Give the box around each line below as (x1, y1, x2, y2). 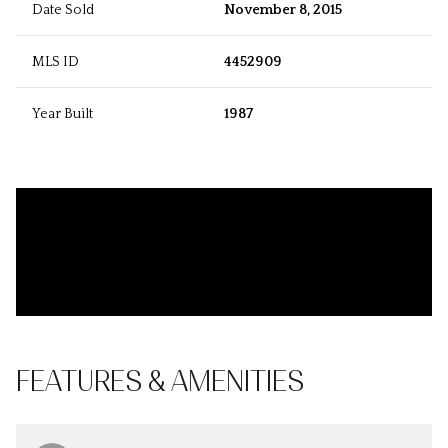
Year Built (32, 106, 93, 123)
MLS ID (32, 54, 79, 71)
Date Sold (32, 2, 94, 19)
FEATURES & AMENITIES (16, 365, 304, 399)
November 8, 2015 (224, 2, 342, 19)
